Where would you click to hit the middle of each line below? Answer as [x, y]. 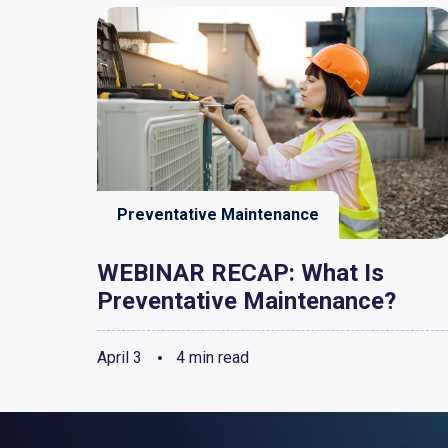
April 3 [119, 357]
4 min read [210, 357]
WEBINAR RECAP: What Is [240, 273]
